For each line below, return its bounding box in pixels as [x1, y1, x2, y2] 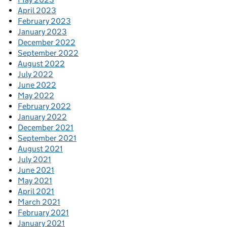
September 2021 [18, 133, 77, 143]
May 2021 [18, 176, 52, 186]
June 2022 [18, 80, 56, 90]
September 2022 [18, 48, 79, 58]
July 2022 [18, 69, 53, 80]
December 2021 [18, 123, 73, 133]
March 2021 [18, 197, 60, 207]
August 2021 [18, 144, 63, 154]
